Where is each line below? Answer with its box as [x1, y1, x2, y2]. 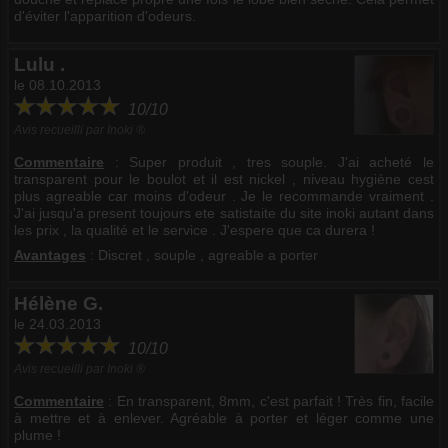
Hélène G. [14, 292, 103, 314]
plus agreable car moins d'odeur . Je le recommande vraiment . [14, 187, 434, 204]
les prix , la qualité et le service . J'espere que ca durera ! [14, 221, 375, 238]
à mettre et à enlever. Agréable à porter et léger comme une [14, 409, 434, 426]
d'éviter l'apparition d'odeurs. [14, 7, 196, 24]
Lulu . [14, 53, 65, 75]
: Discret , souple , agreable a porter [86, 246, 318, 263]
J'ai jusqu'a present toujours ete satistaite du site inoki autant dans [14, 204, 434, 221]
